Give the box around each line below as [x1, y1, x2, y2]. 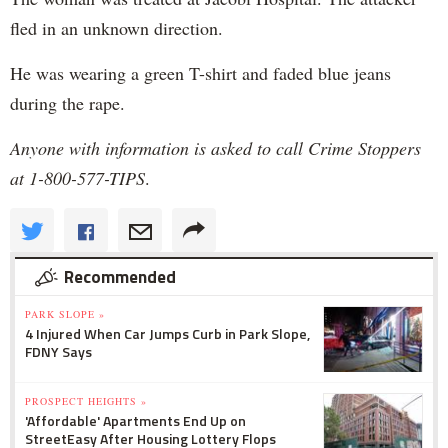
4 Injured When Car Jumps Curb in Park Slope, [25, 323, 310, 344]
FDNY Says [25, 341, 92, 362]
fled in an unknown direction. [10, 16, 223, 40]
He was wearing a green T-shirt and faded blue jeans [10, 61, 391, 85]
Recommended [64, 264, 176, 290]
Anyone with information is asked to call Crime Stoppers [10, 136, 421, 160]
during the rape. [10, 91, 125, 115]
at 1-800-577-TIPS [10, 166, 145, 190]
